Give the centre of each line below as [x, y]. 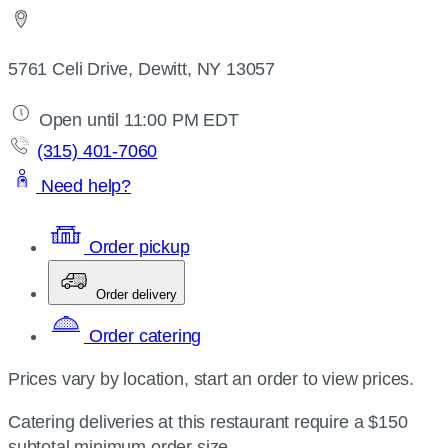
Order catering [143, 336]
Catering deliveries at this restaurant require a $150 [208, 422]
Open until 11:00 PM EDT [136, 120]
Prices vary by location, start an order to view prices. [211, 379]
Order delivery [136, 294]
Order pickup [137, 247]
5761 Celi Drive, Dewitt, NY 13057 [142, 69]
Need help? [84, 186]
